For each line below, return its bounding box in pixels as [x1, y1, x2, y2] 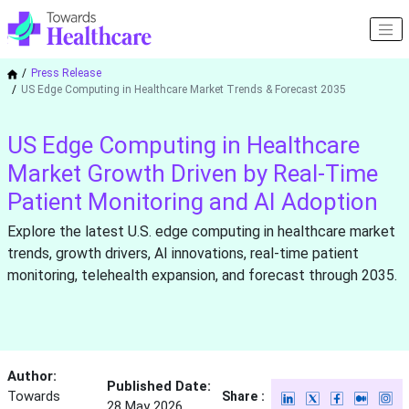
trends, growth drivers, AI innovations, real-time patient [6, 245, 359, 263]
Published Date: [106, 378, 211, 395]
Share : [222, 389, 266, 404]
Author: [6, 368, 57, 385]
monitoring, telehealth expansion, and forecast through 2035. [6, 267, 397, 285]
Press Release [30, 67, 101, 80]
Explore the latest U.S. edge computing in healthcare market [6, 223, 395, 241]
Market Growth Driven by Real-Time [6, 160, 378, 188]
